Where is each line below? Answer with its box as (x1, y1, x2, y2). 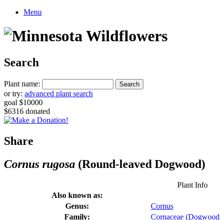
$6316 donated (4, 107, 50, 115)
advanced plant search (25, 89, 93, 98)
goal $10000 (4, 98, 43, 107)
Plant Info (177, 180, 208, 189)
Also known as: (52, 191, 103, 199)
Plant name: (4, 79, 40, 88)
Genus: (65, 201, 89, 210)
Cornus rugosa (4, 157, 75, 170)
